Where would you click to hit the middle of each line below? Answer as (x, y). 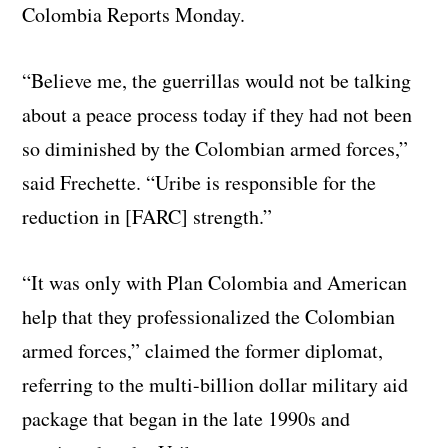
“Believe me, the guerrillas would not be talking (217, 80)
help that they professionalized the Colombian (209, 316)
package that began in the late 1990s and (186, 418)
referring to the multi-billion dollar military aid (215, 384)
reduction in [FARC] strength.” (147, 216)
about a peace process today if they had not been (217, 114)
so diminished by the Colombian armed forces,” (215, 148)
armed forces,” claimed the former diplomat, (203, 350)
